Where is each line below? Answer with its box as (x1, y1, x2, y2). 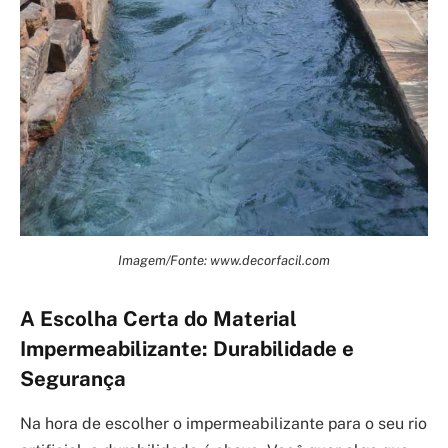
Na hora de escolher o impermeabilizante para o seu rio (20, 413, 427, 433)
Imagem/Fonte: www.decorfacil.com (118, 252, 330, 269)
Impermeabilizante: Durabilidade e (20, 337, 354, 362)
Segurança (20, 367, 126, 392)
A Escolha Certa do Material (20, 307, 297, 332)
